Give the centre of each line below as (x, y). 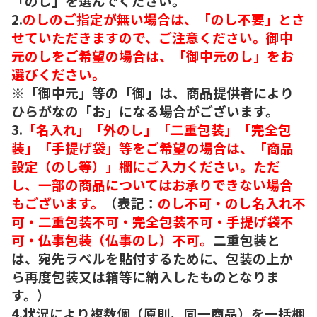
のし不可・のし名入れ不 (232, 202)
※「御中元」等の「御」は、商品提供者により (152, 92)
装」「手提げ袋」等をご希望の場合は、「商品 (152, 147)
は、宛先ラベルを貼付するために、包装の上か (152, 258)
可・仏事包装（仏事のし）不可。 (112, 239)
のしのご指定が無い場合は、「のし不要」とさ (164, 18)
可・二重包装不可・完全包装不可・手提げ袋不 (152, 221)
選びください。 (58, 74)
